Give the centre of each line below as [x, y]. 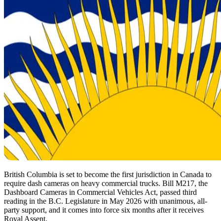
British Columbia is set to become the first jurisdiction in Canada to [108, 174]
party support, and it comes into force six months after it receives [104, 210]
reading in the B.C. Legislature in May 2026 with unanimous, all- [106, 201]
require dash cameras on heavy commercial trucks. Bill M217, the [106, 183]
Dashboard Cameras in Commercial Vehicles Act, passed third [100, 192]
